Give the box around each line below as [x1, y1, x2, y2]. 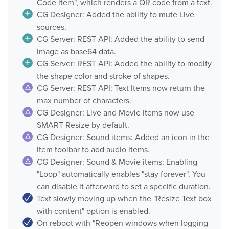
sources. [36, 21, 66, 33]
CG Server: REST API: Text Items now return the [36, 82, 205, 95]
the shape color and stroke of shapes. [36, 70, 170, 82]
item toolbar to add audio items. [36, 144, 150, 156]
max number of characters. [36, 95, 131, 107]
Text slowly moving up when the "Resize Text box [36, 193, 212, 205]
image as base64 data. [36, 45, 116, 58]
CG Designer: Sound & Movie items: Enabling [36, 156, 197, 168]
